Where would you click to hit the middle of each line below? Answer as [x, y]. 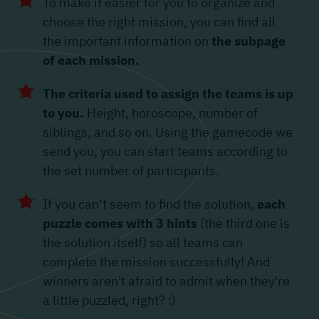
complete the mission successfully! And [156, 262]
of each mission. [91, 61]
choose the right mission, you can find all [159, 22]
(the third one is [244, 224]
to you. [63, 113]
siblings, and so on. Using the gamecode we [168, 132]
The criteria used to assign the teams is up [168, 94]
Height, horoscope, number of [171, 113]
